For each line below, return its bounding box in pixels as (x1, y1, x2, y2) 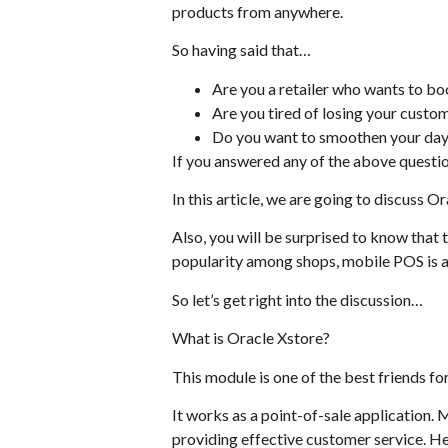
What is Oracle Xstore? (172, 328, 330, 348)
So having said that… (172, 40, 311, 60)
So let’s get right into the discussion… (172, 289, 423, 309)
